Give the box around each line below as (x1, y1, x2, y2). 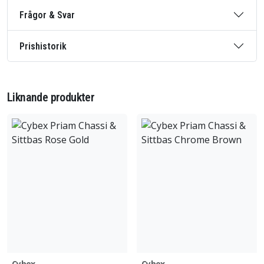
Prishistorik (19, 40, 67, 52)
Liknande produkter (7, 90, 95, 104)
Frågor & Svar (19, 9, 75, 21)
